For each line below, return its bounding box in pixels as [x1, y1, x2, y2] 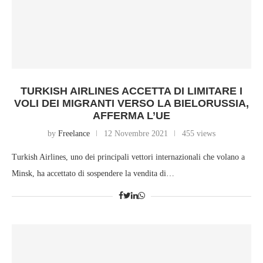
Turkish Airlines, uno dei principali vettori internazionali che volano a [12, 153, 245, 162]
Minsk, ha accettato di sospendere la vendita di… [12, 169, 174, 178]
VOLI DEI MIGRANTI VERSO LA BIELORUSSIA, [14, 97, 249, 110]
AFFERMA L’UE [93, 110, 170, 122]
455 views [182, 129, 215, 139]
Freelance [58, 129, 90, 139]
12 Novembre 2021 [104, 129, 168, 139]
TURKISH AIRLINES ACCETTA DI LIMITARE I [21, 85, 242, 97]
